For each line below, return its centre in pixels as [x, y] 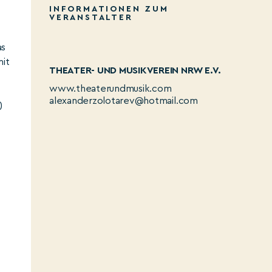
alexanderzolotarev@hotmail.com [124, 101]
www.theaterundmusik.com [110, 89]
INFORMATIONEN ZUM [109, 9]
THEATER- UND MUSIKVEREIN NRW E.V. [135, 70]
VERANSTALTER [91, 18]
